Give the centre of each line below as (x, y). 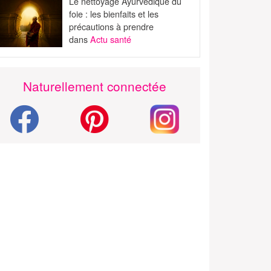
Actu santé (111, 39)
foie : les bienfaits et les (114, 14)
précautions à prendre (112, 27)
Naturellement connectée (94, 86)
